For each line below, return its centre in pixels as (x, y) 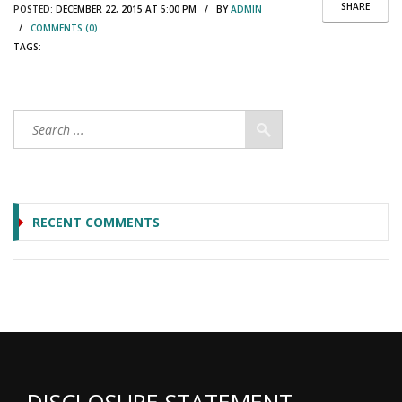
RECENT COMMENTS (96, 222)
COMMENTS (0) (64, 27)
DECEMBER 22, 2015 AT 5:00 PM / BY (142, 9)
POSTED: (33, 9)
